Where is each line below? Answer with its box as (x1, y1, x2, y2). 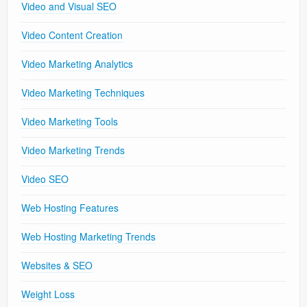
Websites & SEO (21, 258, 93, 273)
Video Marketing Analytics (21, 57, 133, 71)
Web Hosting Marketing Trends (21, 230, 156, 244)
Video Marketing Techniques (21, 86, 145, 100)
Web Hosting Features (21, 201, 119, 215)
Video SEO (21, 172, 69, 186)
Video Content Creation (21, 28, 123, 42)
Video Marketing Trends (21, 143, 125, 158)
